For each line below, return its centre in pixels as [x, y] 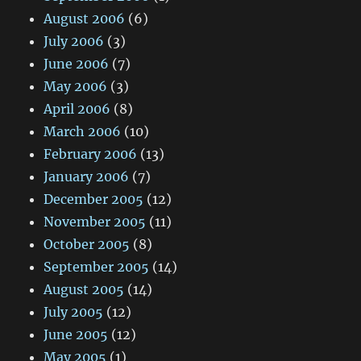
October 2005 [87, 245]
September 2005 [97, 267]
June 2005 [76, 335]
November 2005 [95, 222]
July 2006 [74, 41]
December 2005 [94, 199]
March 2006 [83, 132]
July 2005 [74, 312]
